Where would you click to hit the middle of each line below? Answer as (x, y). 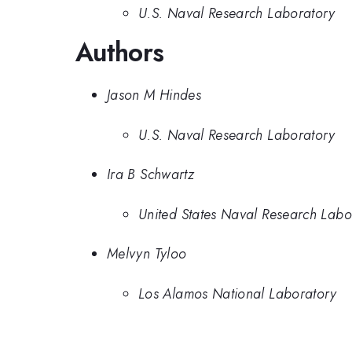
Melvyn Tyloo (147, 254)
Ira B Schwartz (151, 175)
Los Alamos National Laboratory (238, 293)
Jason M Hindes (154, 95)
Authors (120, 52)
